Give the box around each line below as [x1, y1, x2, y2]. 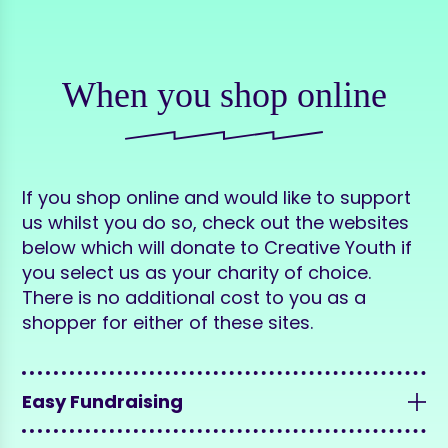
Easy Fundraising [22, 389, 184, 415]
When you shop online [61, 74, 387, 115]
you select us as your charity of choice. [22, 260, 372, 286]
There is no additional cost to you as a [22, 285, 367, 311]
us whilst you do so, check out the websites [22, 210, 410, 236]
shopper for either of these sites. [22, 310, 314, 336]
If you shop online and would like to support [22, 185, 412, 211]
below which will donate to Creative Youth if [22, 235, 413, 261]
